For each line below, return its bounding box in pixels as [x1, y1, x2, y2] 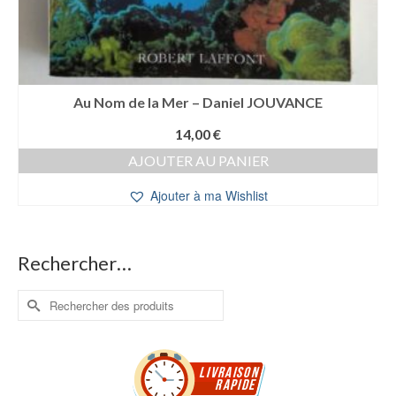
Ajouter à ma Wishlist [150, 187, 268, 205]
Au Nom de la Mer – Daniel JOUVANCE [73, 94, 323, 111]
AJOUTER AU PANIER [127, 152, 269, 170]
